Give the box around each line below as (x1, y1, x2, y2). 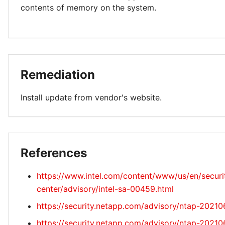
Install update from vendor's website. (21, 92, 162, 102)
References (21, 146, 87, 160)
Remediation (21, 67, 95, 82)
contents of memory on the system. (21, 3, 156, 13)
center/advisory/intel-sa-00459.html (37, 184, 174, 194)
